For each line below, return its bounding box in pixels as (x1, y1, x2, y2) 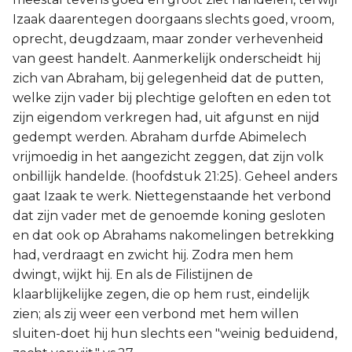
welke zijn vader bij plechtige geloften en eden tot (13, 90, 332, 105)
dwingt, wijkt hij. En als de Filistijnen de (13, 267, 253, 282)
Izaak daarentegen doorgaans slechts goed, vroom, (13, 12, 334, 27)
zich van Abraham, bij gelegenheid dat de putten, (13, 71, 323, 86)
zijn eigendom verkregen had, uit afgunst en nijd (13, 110, 320, 125)
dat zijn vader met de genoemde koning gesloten (13, 208, 325, 223)
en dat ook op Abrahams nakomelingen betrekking (13, 228, 335, 243)
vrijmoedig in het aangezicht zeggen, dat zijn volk (13, 149, 324, 164)
